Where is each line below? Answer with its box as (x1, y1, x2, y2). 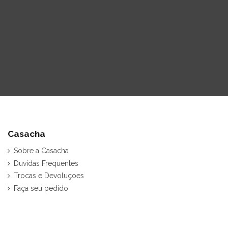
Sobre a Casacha (14, 146, 69, 155)
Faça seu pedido (14, 184, 68, 192)
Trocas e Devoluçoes (14, 172, 84, 180)
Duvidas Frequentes (14, 159, 78, 167)
